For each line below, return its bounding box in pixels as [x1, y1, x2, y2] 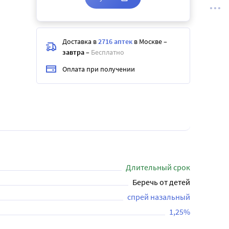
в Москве [132, 37, 164, 46]
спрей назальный [127, 192, 190, 202]
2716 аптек [98, 37, 132, 46]
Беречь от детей [132, 177, 190, 187]
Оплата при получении [62, 64, 135, 74]
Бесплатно [91, 48, 124, 57]
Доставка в [62, 37, 98, 46]
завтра [62, 48, 84, 57]
